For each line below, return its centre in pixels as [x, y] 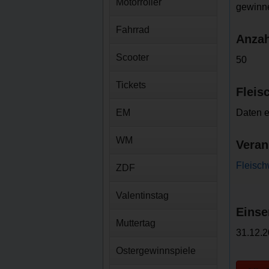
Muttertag [136, 223]
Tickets [131, 85]
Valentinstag [142, 195]
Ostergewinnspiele [156, 251]
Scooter [132, 57]
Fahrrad [133, 30]
